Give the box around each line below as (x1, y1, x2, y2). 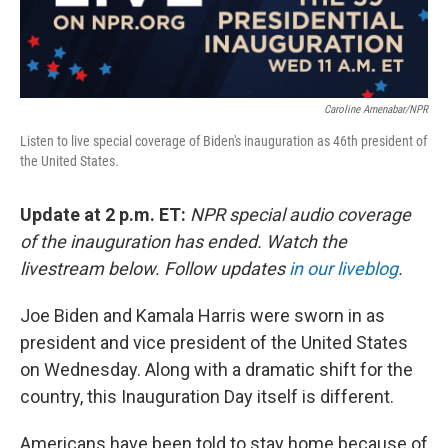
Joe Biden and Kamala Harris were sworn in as (20, 305, 385, 327)
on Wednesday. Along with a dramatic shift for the (20, 359, 413, 381)
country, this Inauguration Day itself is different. (20, 386, 394, 408)
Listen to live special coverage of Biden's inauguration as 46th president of (20, 133, 427, 150)
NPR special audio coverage (186, 204, 411, 226)
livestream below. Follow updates (20, 258, 289, 280)
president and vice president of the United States (20, 332, 408, 354)
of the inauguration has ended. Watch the (20, 231, 347, 253)
